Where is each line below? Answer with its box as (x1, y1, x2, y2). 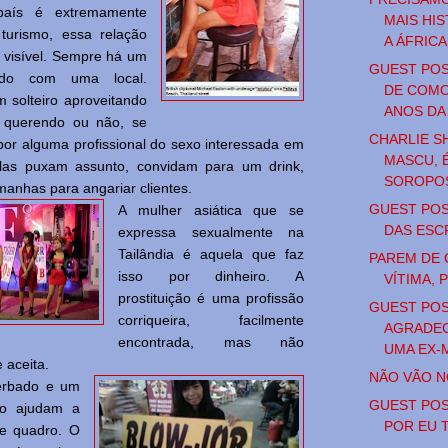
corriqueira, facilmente (118, 312, 304, 329)
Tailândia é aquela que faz (118, 246, 304, 263)
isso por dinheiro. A (118, 268, 304, 285)
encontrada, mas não (118, 334, 304, 351)
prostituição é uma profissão (118, 290, 304, 307)
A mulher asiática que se (118, 202, 304, 219)
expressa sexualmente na (118, 224, 304, 241)
